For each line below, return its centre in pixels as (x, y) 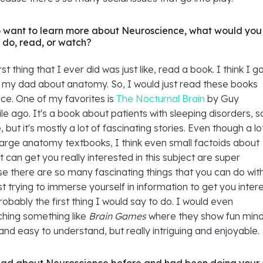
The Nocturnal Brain (161, 99)
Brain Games (118, 216)
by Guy (222, 99)
